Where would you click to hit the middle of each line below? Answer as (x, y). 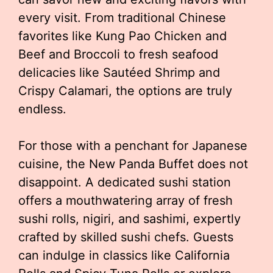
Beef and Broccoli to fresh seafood (118, 54)
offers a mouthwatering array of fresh (126, 200)
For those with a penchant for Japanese (133, 146)
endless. (42, 109)
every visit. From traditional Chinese (122, 18)
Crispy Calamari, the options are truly (125, 91)
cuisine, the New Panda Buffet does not (133, 164)
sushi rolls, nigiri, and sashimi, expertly (129, 219)
